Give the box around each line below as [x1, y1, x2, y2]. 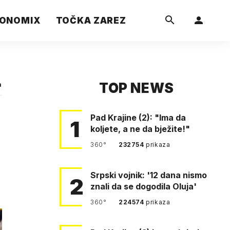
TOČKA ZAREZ [55, 15, 126, 26]
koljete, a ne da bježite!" [90, 124, 190, 134]
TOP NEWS [99, 80, 175, 96]
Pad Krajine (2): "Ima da [90, 112, 186, 123]
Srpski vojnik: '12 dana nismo [90, 170, 207, 180]
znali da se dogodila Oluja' [90, 181, 197, 191]
